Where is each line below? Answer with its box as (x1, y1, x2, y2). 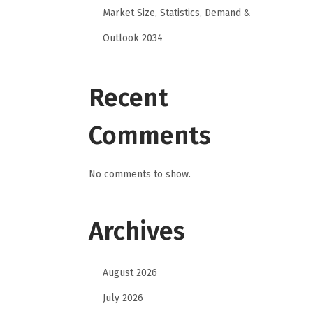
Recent (89, 82, 168, 113)
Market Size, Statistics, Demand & (103, 6, 251, 19)
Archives (89, 215, 185, 247)
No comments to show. (89, 168, 191, 180)
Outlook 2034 (103, 31, 163, 44)
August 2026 (103, 266, 157, 279)
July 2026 (103, 291, 143, 304)
